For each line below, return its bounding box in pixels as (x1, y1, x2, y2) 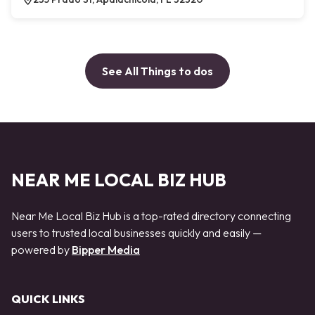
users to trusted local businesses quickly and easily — (11, 225, 262, 240)
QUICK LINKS (11, 292, 85, 307)
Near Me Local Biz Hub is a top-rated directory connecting (11, 208, 291, 223)
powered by (11, 242, 72, 257)
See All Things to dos (102, 64, 213, 79)
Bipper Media (72, 242, 140, 257)
